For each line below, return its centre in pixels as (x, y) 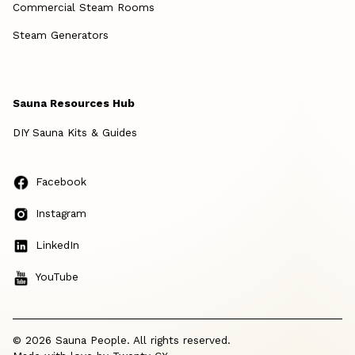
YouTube (57, 277)
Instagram (61, 213)
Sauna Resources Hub (74, 103)
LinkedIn (58, 245)
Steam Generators (61, 34)
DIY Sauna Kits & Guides (75, 132)
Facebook (61, 181)
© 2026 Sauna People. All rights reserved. (122, 340)
